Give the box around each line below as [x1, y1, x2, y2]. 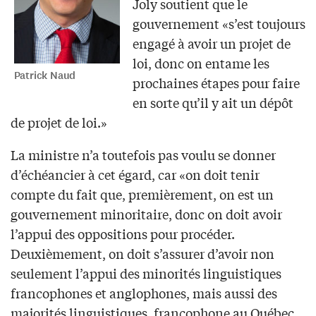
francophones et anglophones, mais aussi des [11, 283, 277, 302]
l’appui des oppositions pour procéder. [11, 224, 235, 243]
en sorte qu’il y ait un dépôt [132, 92, 293, 111]
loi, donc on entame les [132, 53, 269, 72]
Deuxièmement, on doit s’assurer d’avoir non [11, 243, 274, 262]
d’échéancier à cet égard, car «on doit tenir [11, 164, 260, 183]
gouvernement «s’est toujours [132, 13, 305, 32]
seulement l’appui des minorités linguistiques [11, 263, 281, 282]
